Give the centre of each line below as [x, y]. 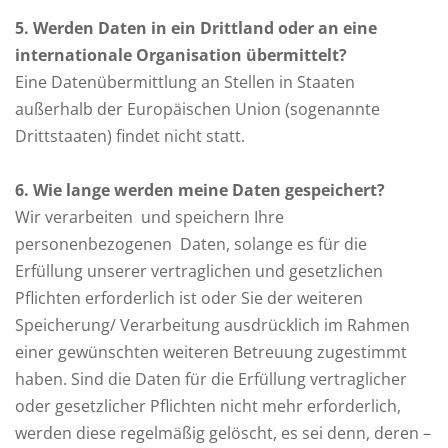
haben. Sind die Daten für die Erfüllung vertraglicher [211, 379]
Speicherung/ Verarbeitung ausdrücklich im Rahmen [212, 325]
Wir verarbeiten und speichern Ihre [149, 217]
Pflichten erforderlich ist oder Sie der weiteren [189, 298]
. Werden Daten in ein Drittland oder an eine [200, 28]
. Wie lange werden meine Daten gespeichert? [204, 190]
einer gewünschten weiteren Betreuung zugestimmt [211, 352]
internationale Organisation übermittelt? [181, 55]
